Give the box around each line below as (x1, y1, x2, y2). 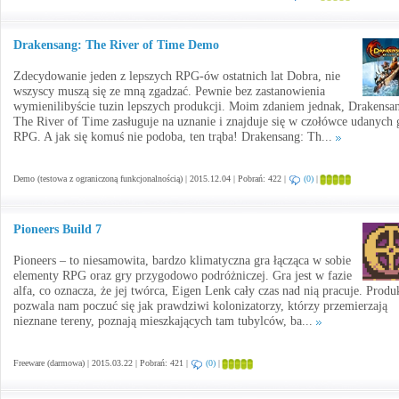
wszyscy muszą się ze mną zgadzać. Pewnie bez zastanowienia (13, 85, 325, 98)
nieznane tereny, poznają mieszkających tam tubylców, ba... (13, 314, 316, 328)
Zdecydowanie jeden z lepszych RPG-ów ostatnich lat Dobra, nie (13, 69, 340, 83)
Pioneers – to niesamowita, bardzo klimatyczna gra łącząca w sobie (13, 254, 351, 267)
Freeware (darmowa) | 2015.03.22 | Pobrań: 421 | (13, 358, 191, 368)
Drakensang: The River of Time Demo (13, 38, 219, 52)
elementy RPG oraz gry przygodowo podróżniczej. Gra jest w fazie (13, 269, 352, 282)
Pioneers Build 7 (13, 223, 102, 236)
